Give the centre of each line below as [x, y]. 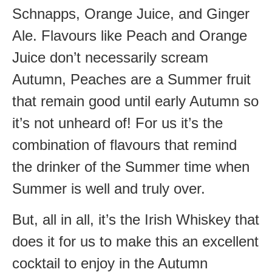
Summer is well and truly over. [109, 189]
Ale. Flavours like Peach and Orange [130, 36]
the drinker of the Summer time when [131, 167]
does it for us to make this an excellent [135, 241]
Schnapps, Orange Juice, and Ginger [131, 14]
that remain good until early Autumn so [135, 101]
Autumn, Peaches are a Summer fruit [131, 80]
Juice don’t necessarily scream [110, 58]
